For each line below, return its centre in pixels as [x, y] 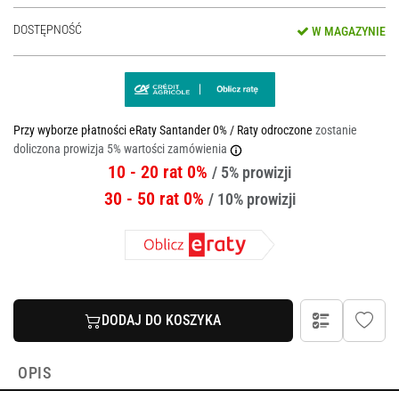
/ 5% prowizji [252, 173]
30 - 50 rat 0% [156, 199]
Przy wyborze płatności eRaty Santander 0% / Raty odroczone [164, 130]
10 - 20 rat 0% [160, 172]
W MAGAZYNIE [347, 32]
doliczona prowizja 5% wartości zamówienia [120, 149]
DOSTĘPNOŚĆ [48, 30]
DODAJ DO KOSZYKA [161, 321]
